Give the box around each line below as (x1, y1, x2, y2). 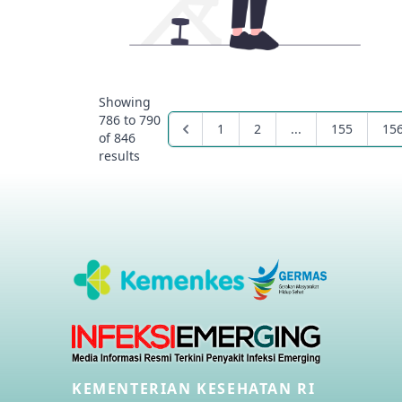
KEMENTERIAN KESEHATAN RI (72, 379, 316, 399)
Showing (99, 93, 151, 111)
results (99, 147, 140, 165)
